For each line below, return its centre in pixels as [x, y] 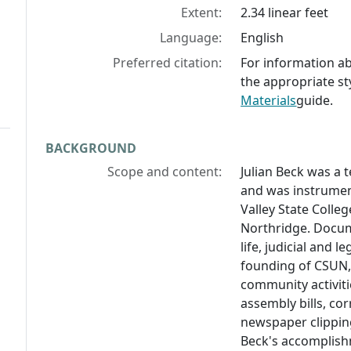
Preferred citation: [168, 63]
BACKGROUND [91, 148]
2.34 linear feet [285, 13]
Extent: [202, 13]
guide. [315, 101]
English [262, 38]
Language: [191, 38]
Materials [269, 101]
